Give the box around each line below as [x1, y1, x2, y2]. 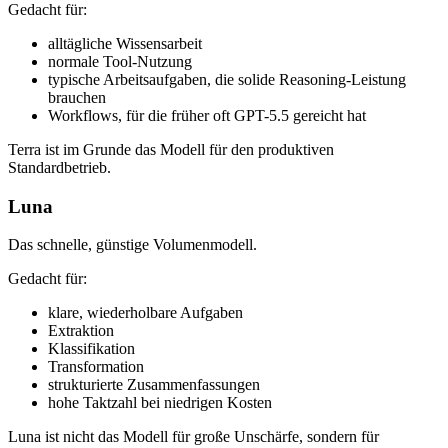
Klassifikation [48, 340, 135, 358]
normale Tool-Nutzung [48, 52, 192, 70]
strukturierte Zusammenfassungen [48, 376, 260, 394]
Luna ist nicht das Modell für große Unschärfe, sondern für [8, 428, 379, 446]
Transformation [48, 358, 144, 376]
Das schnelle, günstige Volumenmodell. [8, 236, 257, 254]
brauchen [48, 88, 106, 106]
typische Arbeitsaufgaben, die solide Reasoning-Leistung [48, 70, 406, 88]
